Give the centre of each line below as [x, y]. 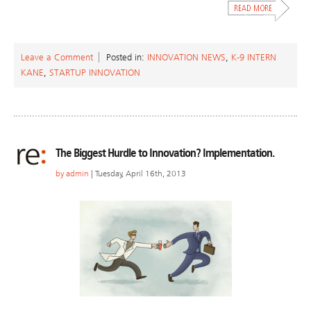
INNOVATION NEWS [186, 58]
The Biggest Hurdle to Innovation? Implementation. [165, 153]
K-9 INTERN [254, 58]
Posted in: [127, 58]
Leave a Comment [57, 58]
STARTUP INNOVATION [95, 73]
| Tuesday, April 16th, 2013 [137, 174]
